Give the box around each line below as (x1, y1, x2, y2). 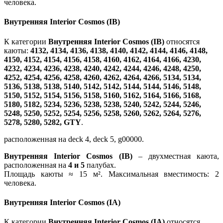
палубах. (87, 160, 116, 169)
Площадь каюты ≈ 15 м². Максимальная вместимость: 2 (4, 169, 219, 178)
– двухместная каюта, (132, 151, 219, 160)
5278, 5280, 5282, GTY (4, 117, 81, 126)
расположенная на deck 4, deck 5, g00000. (4, 134, 144, 143)
